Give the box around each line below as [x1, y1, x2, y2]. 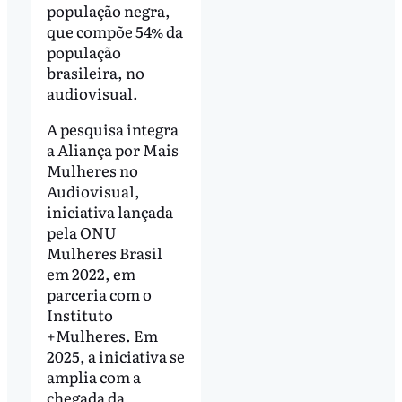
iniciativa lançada [46, 199, 173, 223]
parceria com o [46, 282, 152, 305]
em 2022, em [46, 261, 135, 284]
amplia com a [46, 364, 141, 388]
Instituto [46, 302, 113, 326]
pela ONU [46, 220, 117, 243]
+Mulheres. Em [46, 323, 158, 346]
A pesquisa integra [46, 117, 179, 140]
